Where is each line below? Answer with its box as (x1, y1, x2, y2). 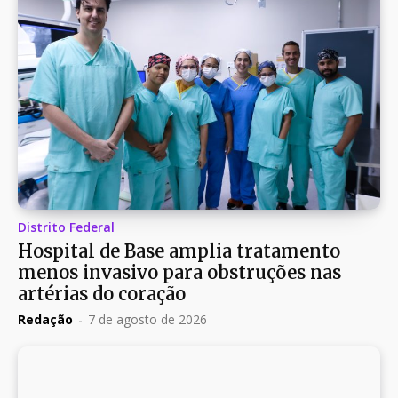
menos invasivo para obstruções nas (18, 260, 341, 283)
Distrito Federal (18, 218, 115, 235)
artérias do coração (18, 282, 186, 305)
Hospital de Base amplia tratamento (18, 239, 340, 262)
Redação (18, 310, 73, 328)
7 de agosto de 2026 (88, 310, 207, 328)
